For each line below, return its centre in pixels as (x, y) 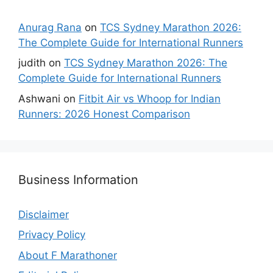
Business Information (78, 179)
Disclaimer (44, 214)
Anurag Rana (50, 27)
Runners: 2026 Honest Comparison (104, 114)
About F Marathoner (68, 255)
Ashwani (39, 98)
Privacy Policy (52, 235)
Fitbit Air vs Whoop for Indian (150, 98)
